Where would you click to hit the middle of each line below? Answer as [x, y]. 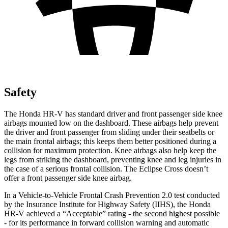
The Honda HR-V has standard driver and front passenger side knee [113, 113]
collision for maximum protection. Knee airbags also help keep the [110, 150]
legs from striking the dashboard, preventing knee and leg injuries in [113, 159]
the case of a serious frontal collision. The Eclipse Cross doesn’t [106, 168]
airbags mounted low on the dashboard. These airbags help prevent [111, 123]
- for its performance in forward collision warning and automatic [107, 222]
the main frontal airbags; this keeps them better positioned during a [110, 141]
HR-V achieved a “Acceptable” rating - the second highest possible [112, 213]
